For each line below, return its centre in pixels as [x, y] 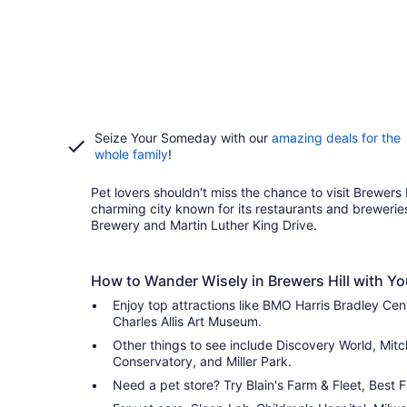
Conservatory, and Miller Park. [202, 361]
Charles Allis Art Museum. [187, 321]
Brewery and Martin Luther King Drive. [204, 225]
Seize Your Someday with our [183, 138]
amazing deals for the [336, 138]
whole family [131, 154]
